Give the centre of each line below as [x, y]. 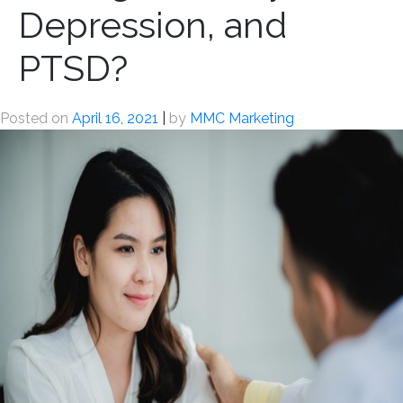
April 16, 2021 [115, 118]
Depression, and [152, 25]
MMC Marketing [242, 118]
